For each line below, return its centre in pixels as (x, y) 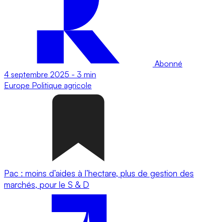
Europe (18, 85)
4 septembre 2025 (37, 74)
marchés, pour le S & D (47, 184)
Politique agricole (62, 85)
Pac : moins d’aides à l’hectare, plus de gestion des (99, 173)
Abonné (167, 63)
